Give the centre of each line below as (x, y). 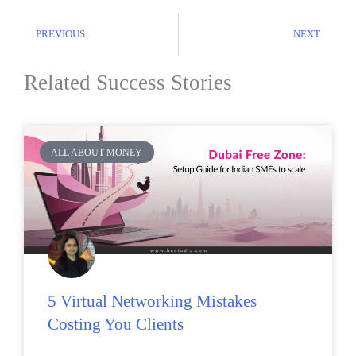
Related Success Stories (128, 83)
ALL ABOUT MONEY (97, 152)
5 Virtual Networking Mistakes (152, 302)
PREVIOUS (60, 35)
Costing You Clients (116, 325)
